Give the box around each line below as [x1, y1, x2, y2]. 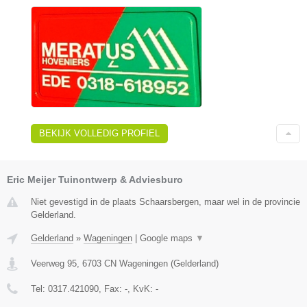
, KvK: [127, 283, 156, 294]
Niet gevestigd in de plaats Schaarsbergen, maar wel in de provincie [31, 196, 300, 207]
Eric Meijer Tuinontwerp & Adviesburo [7, 173, 183, 185]
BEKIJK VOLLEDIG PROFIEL [39, 127, 160, 138]
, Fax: [99, 283, 125, 294]
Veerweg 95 [31, 258, 77, 269]
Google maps [140, 232, 195, 243]
